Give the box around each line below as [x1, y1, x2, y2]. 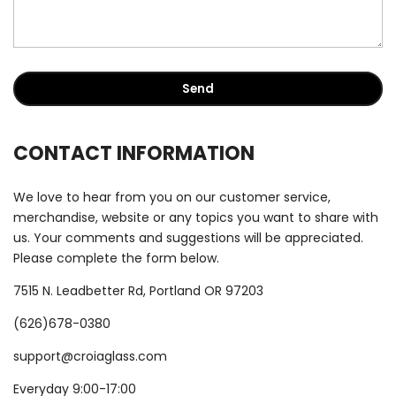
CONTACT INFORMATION [13, 139, 255, 167]
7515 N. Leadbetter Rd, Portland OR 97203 [13, 281, 263, 300]
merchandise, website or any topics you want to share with [13, 208, 378, 226]
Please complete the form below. [13, 248, 219, 267]
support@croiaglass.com [13, 346, 167, 365]
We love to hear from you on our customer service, [13, 187, 331, 206]
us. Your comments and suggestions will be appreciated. [13, 228, 363, 247]
